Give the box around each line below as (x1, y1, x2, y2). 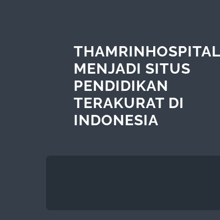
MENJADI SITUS (73, 59, 191, 77)
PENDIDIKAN (73, 77, 168, 94)
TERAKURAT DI (73, 94, 184, 111)
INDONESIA (73, 111, 159, 129)
